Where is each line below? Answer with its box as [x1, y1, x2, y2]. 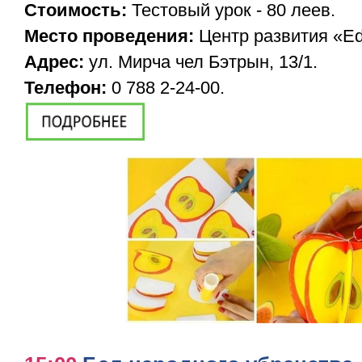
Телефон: [24, 78, 107, 99]
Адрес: [24, 52, 89, 73]
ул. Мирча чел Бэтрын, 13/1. [89, 52, 318, 73]
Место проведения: [24, 26, 194, 47]
